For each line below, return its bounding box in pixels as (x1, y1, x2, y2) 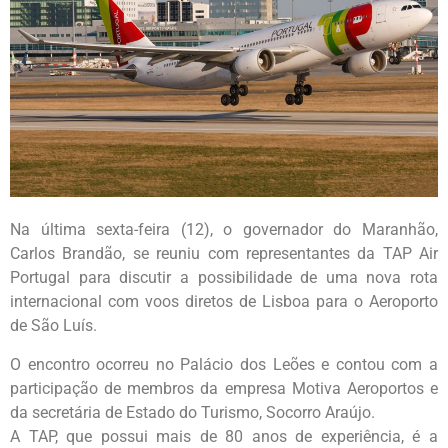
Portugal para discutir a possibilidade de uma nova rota (10, 268, 438, 288)
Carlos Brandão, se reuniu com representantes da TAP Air (10, 244, 438, 264)
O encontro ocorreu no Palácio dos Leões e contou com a (10, 354, 438, 374)
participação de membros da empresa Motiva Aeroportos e (10, 378, 438, 398)
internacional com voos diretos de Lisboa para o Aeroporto (10, 292, 438, 312)
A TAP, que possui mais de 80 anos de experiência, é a (10, 426, 438, 446)
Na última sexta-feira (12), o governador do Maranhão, (10, 220, 438, 240)
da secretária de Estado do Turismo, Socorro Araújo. (10, 402, 375, 422)
